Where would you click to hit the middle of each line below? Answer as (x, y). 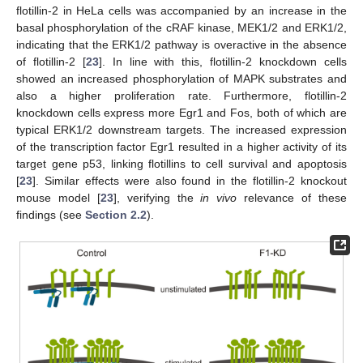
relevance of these (292, 197)
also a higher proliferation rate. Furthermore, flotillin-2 (181, 95)
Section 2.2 (116, 214)
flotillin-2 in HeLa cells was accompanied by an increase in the (181, 10)
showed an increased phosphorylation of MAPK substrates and (181, 78)
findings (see (51, 214)
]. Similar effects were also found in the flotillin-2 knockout (190, 180)
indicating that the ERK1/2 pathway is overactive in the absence (181, 44)
